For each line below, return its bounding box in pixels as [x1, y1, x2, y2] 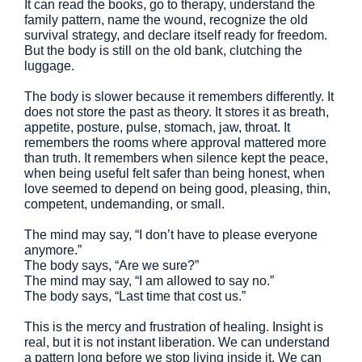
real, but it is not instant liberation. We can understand [24, 335, 330, 349]
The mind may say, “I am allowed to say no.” [24, 274, 274, 288]
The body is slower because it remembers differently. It [24, 90, 334, 103]
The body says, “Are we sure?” [24, 259, 199, 272]
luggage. [24, 59, 74, 73]
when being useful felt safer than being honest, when [24, 166, 325, 180]
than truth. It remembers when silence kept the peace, [24, 151, 328, 165]
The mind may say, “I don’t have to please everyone [24, 228, 318, 242]
